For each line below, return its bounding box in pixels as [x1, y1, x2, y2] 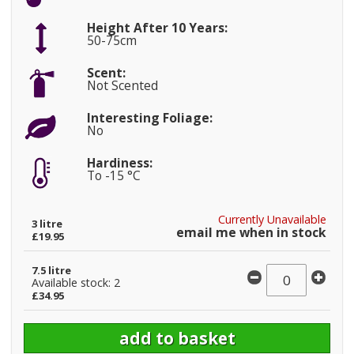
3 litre [32, 216, 62, 231]
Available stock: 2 [32, 274, 120, 290]
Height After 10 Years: [86, 18, 228, 36]
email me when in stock [176, 223, 326, 241]
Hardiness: [86, 153, 153, 171]
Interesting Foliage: [86, 108, 213, 126]
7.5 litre [32, 262, 71, 277]
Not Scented [86, 76, 158, 94]
